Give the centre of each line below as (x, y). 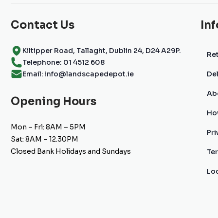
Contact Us (43, 25)
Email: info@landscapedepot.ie (78, 74)
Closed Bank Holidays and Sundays (71, 151)
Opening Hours (54, 101)
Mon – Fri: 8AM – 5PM (48, 127)
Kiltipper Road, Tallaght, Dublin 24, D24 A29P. (102, 50)
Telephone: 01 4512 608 (64, 62)
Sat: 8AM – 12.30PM (45, 139)
